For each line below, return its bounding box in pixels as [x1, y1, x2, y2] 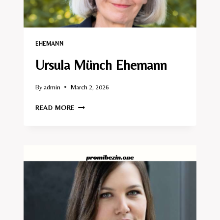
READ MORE [35, 103, 75, 111]
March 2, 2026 [70, 82, 110, 91]
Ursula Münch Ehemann [35, 57, 167, 73]
